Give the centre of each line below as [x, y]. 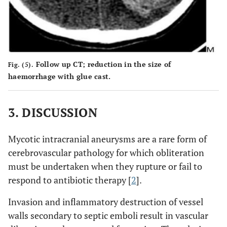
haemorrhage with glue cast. [60, 76]
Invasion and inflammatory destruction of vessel [106, 201]
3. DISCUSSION [53, 112]
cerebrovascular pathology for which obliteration [106, 152]
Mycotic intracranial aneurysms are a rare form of [107, 139]
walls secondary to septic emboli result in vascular [108, 215]
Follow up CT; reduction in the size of [102, 64]
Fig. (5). [21, 64]
